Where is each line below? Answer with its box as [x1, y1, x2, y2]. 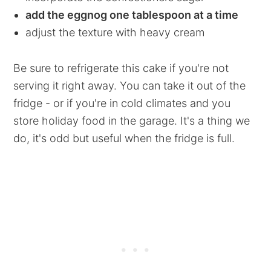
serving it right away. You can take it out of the [13, 79, 246, 92]
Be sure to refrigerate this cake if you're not [13, 62, 229, 74]
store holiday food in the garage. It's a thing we [13, 114, 250, 127]
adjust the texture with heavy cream [25, 26, 205, 39]
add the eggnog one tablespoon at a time [25, 8, 239, 21]
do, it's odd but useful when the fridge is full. [13, 132, 235, 145]
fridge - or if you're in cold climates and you [13, 97, 231, 109]
